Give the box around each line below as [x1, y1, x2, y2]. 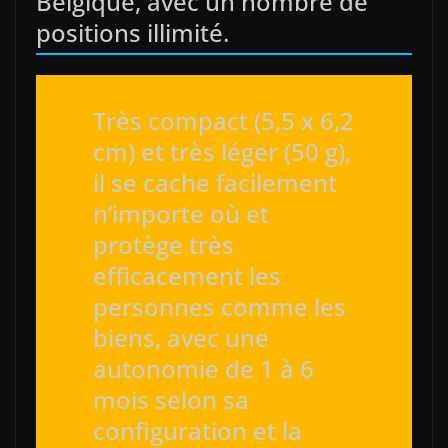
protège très [93, 228, 234, 262]
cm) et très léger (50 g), [93, 135, 351, 169]
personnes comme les [93, 290, 346, 324]
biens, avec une [93, 321, 269, 355]
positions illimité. [36, 16, 229, 50]
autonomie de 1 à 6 [93, 352, 314, 386]
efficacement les [93, 259, 281, 293]
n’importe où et [93, 197, 269, 231]
